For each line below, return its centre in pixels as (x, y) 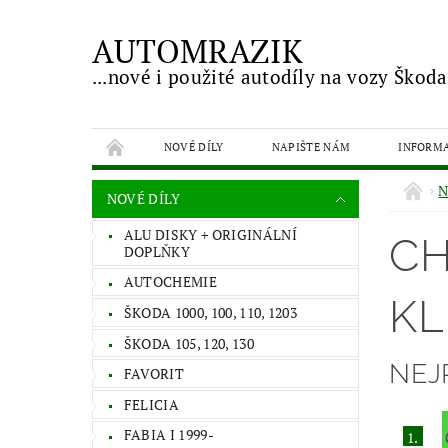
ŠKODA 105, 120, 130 (188, 343)
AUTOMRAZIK (197, 51)
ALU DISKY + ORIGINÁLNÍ (210, 234)
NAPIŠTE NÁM (311, 146)
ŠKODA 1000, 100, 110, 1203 (210, 312)
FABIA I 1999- (168, 435)
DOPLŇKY (157, 251)
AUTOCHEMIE (170, 282)
